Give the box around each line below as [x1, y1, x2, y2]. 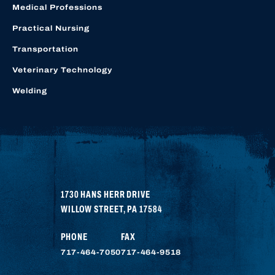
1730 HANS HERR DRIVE [61, 188, 150, 199]
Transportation [12, 44, 79, 53]
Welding [12, 86, 47, 95]
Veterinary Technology [12, 65, 112, 74]
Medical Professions [12, 2, 103, 12]
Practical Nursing [12, 23, 90, 33]
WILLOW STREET [61, 203, 123, 214]
